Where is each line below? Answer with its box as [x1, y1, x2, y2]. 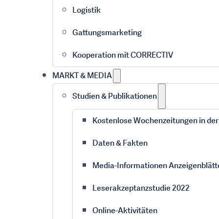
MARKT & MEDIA [52, 70, 112, 81]
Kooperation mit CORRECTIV [72, 49, 173, 61]
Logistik [72, 4, 101, 16]
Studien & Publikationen [72, 90, 157, 102]
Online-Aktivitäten [92, 205, 157, 216]
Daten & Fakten [92, 137, 148, 149]
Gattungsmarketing [72, 27, 142, 38]
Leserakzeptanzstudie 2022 [92, 182, 190, 194]
